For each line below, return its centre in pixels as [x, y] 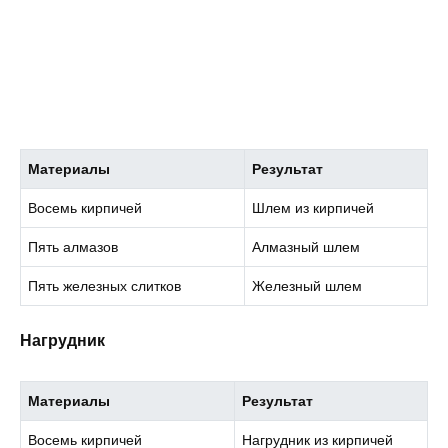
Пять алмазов [73, 246]
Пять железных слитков [105, 285]
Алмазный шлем [306, 246]
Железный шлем [307, 285]
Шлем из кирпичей [313, 207]
